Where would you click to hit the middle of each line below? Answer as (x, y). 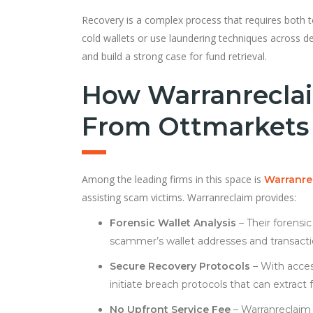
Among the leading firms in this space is (173, 179)
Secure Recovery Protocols (180, 266)
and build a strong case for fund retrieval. (174, 56)
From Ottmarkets (195, 126)
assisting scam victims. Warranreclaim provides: (189, 197)
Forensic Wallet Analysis (173, 223)
